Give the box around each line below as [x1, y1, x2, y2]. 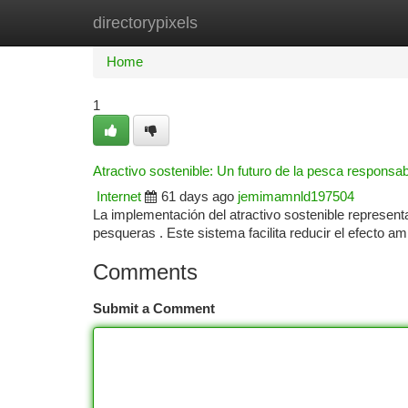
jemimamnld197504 [238, 189, 354, 204]
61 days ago [161, 189, 234, 204]
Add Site [314, 15, 364, 30]
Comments [93, 260, 198, 284]
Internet [97, 189, 141, 204]
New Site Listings [184, 15, 287, 30]
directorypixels [93, 14, 198, 32]
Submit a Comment [93, 301, 215, 316]
